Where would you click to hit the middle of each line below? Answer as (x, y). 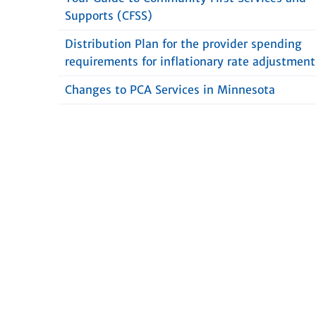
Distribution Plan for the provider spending (183, 44)
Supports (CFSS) (109, 16)
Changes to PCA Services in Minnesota (170, 90)
